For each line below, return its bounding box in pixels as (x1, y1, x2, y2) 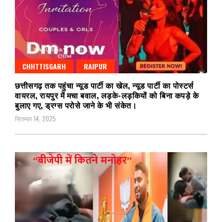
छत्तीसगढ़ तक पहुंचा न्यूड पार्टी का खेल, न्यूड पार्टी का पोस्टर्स (15, 79, 194, 91)
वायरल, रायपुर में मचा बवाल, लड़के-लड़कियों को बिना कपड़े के (15, 89, 199, 101)
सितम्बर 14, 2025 (15, 113, 56, 123)
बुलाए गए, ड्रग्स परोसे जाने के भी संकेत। (15, 99, 137, 111)
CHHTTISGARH (22, 60, 66, 71)
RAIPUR (84, 60, 107, 71)
